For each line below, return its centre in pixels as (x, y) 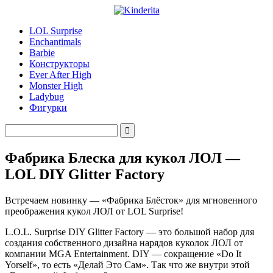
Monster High (56, 86)
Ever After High (60, 75)
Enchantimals (55, 42)
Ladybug (47, 97)
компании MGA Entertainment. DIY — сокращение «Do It (123, 253)
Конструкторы (59, 64)
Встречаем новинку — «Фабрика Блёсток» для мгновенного (131, 200)
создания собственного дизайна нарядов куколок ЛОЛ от (124, 243)
